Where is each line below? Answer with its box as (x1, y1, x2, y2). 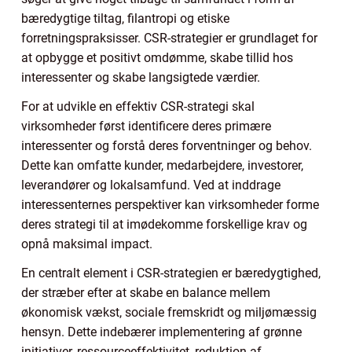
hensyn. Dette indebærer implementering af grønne (21, 324, 302, 339)
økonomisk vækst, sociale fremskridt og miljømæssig (21, 304, 317, 320)
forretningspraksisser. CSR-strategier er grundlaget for (21, 30, 317, 46)
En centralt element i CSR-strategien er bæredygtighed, (21, 265, 321, 280)
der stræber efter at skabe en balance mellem (21, 284, 270, 300)
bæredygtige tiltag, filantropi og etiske (21, 10, 229, 26)
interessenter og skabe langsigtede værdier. (21, 69, 260, 85)
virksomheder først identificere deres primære (21, 118, 271, 134)
